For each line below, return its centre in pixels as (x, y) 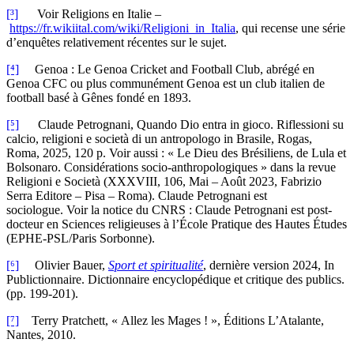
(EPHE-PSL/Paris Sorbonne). (81, 239)
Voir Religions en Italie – (90, 14)
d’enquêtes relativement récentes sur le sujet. (117, 43)
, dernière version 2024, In (269, 265)
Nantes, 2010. (41, 335)
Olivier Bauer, (64, 265)
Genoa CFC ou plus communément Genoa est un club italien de (166, 84)
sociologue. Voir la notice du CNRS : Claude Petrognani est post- (169, 210)
